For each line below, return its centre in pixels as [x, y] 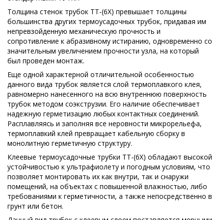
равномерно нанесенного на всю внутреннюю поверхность [107, 94]
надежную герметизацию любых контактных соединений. [103, 113]
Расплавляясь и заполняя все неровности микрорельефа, [105, 123]
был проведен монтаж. [46, 60]
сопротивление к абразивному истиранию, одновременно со [110, 41]
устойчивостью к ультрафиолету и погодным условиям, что [109, 166]
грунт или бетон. [35, 206]
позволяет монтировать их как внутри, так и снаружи [98, 176]
